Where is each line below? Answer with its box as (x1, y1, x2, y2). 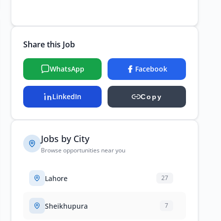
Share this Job (23, 39, 75, 50)
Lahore (45, 173, 68, 183)
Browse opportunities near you (41, 146, 125, 154)
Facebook (135, 64, 167, 74)
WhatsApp (49, 64, 84, 74)
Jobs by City (41, 133, 89, 145)
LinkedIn (52, 92, 81, 101)
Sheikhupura (45, 201, 88, 211)
